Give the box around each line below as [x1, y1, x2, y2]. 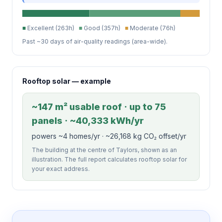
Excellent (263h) [26, 24, 79, 32]
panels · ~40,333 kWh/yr [32, 115, 144, 126]
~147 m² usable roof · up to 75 [32, 101, 166, 112]
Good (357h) [82, 24, 125, 32]
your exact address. [32, 165, 90, 172]
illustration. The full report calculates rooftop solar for [32, 155, 187, 163]
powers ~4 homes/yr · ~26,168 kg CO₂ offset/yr [32, 131, 186, 140]
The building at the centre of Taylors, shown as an [32, 146, 177, 154]
